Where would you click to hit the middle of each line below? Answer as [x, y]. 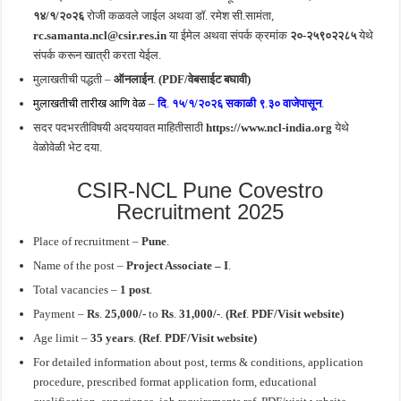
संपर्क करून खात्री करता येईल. [98, 55]
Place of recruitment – [88, 241]
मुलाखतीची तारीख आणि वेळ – [94, 103]
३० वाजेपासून [295, 103]
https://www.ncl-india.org [271, 127]
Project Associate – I [176, 265]
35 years [112, 337]
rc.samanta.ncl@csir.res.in [100, 35]
